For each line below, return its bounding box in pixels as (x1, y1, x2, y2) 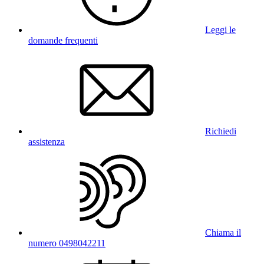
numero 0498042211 (28, 237, 105, 248)
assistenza (28, 136, 65, 147)
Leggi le (205, 24, 236, 35)
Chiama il (205, 227, 241, 237)
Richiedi (205, 126, 236, 136)
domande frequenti (28, 35, 98, 45)
